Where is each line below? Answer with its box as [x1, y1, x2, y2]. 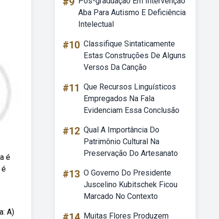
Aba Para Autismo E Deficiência [78, 8, 186, 17]
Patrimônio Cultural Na [84, 137, 159, 146]
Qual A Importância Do [84, 125, 159, 134]
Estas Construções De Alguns [84, 51, 186, 60]
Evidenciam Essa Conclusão [84, 106, 179, 115]
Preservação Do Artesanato [84, 149, 178, 158]
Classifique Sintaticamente [84, 39, 175, 48]
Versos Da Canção [84, 63, 147, 72]
